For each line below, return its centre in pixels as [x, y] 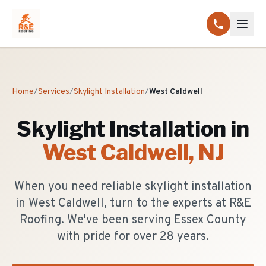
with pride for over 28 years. [133, 237]
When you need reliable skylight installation [133, 187]
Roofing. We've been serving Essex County [133, 220]
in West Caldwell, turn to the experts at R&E [133, 204]
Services [54, 92]
